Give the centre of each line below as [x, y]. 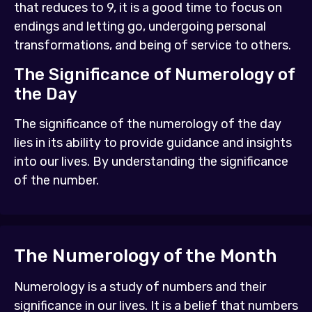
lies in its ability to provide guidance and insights [153, 143]
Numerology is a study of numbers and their [140, 287]
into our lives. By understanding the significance [151, 162]
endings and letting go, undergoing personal [140, 27]
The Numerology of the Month [146, 256]
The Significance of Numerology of [154, 75]
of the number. [56, 181]
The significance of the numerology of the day [148, 124]
